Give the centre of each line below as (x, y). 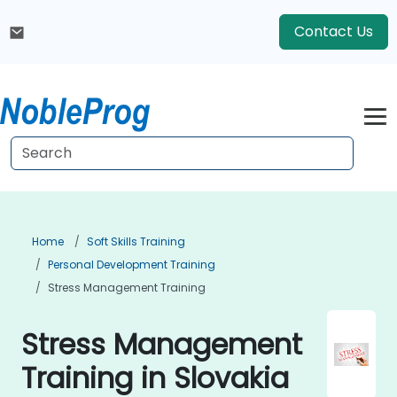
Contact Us (334, 31)
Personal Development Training (132, 265)
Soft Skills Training (136, 241)
